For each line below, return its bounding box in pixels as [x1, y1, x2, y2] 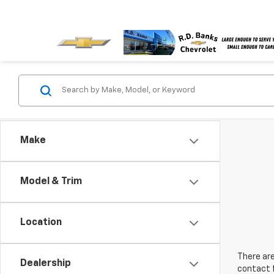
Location [20, 218, 62, 228]
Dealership [20, 259, 71, 268]
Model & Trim [20, 177, 82, 187]
